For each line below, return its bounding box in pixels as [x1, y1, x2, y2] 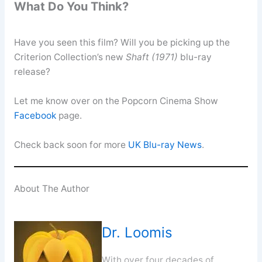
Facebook [13, 109, 56, 121]
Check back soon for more [13, 139, 128, 150]
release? [13, 65, 50, 77]
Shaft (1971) [125, 51, 178, 63]
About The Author [13, 182, 89, 194]
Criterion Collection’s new [13, 51, 126, 63]
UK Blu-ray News [127, 139, 202, 150]
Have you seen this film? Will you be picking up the [13, 36, 230, 48]
